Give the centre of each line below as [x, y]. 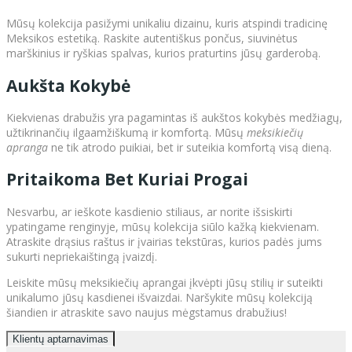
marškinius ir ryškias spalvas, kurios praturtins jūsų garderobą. [163, 53]
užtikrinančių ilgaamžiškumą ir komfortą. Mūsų [126, 132]
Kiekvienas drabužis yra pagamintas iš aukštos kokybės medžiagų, [174, 117]
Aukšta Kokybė [68, 85]
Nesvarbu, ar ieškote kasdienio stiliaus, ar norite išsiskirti [149, 211]
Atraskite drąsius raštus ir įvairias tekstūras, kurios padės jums [164, 241]
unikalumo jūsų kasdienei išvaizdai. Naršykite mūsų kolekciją [159, 297]
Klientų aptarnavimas [60, 339]
